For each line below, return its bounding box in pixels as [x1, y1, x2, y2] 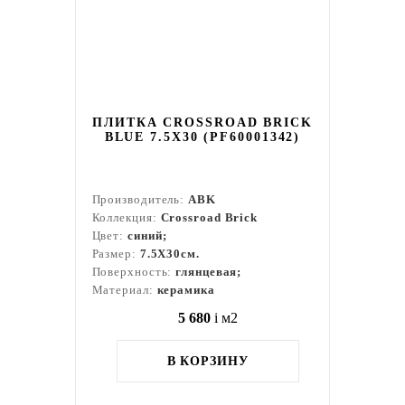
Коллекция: [91, 211, 161, 224]
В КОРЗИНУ [166, 354, 249, 368]
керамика [156, 283, 215, 297]
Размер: [91, 247, 140, 260]
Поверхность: [91, 265, 176, 278]
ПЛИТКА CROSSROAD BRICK [92, 116, 313, 129]
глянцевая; [175, 265, 242, 278]
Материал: [91, 283, 157, 297]
